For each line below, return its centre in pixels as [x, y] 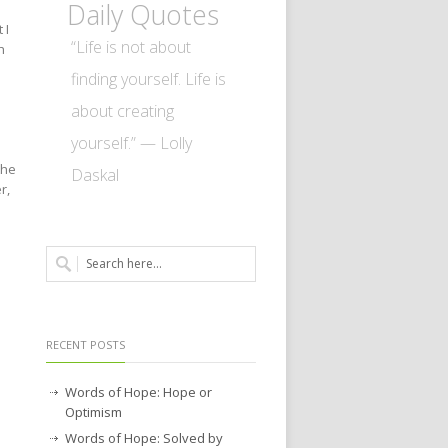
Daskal [95, 174]
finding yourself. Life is [148, 78]
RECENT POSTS [85, 344]
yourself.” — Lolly [131, 142]
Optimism [93, 411]
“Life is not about [131, 46]
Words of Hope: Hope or [138, 391]
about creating [122, 110]
